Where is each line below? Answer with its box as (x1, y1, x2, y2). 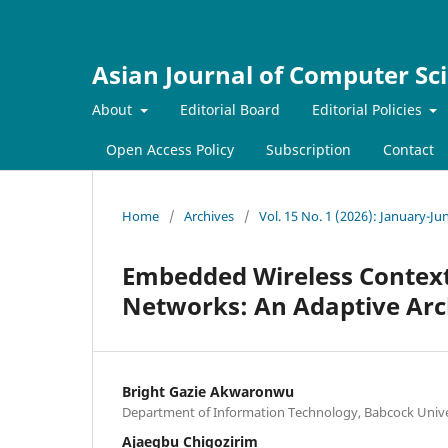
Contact (383, 139, 434, 159)
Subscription (266, 139, 351, 159)
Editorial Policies (311, 99, 426, 119)
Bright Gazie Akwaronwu (122, 381, 294, 401)
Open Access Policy (106, 139, 234, 159)
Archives (184, 206, 234, 225)
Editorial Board (179, 99, 280, 119)
